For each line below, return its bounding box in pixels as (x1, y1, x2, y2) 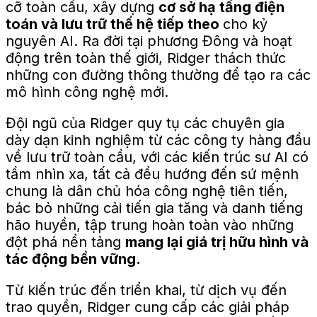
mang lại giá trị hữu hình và (125, 233, 309, 250)
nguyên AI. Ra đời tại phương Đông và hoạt (6, 32, 292, 50)
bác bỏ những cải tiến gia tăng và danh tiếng (6, 199, 303, 217)
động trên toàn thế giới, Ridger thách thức (6, 49, 286, 67)
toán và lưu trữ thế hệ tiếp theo (6, 15, 223, 33)
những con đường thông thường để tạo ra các (6, 66, 311, 83)
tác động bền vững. (6, 250, 141, 267)
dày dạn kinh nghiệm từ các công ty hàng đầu (6, 131, 311, 149)
